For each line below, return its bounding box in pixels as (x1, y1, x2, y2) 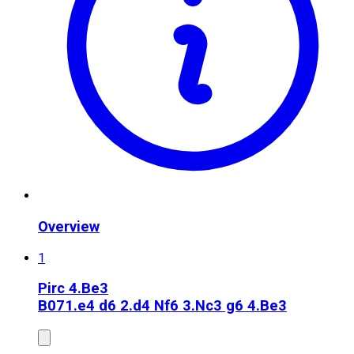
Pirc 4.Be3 (38, 280, 108, 298)
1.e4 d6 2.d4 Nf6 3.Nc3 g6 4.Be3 (65, 297, 287, 315)
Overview (38, 217, 100, 235)
